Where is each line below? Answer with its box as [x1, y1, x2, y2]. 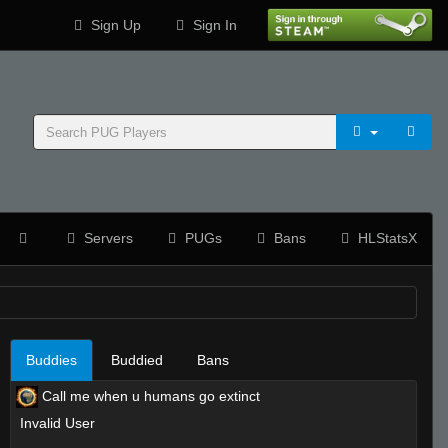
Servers [80, 230, 133, 246]
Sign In [188, 17, 237, 33]
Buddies [25, 352, 77, 368]
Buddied [110, 352, 163, 368]
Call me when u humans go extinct [37, 388, 260, 404]
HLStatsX [354, 230, 417, 246]
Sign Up [86, 17, 141, 33]
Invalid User [15, 415, 95, 432]
